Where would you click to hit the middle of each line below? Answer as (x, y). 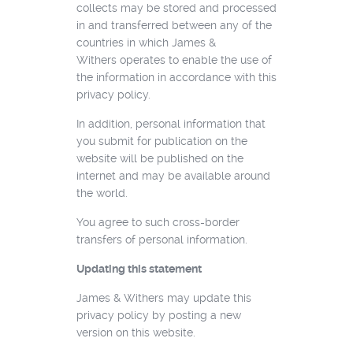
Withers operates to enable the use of (174, 59)
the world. (102, 193)
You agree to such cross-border (158, 222)
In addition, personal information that (171, 123)
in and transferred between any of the (174, 25)
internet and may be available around (173, 175)
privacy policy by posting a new (158, 315)
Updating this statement (139, 268)
